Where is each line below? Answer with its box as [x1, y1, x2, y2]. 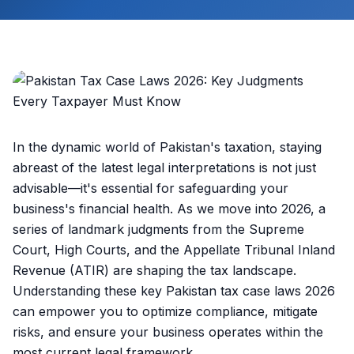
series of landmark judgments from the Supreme [13, 221, 304, 237]
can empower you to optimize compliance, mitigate [13, 303, 318, 319]
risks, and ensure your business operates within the [13, 324, 323, 340]
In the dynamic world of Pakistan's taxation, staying [13, 139, 322, 155]
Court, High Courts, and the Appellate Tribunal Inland [13, 242, 335, 258]
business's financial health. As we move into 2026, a [13, 201, 326, 217]
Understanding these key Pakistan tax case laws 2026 [13, 283, 335, 299]
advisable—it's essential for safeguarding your [13, 180, 288, 196]
